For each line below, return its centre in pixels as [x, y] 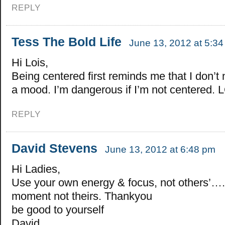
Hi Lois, [30, 62]
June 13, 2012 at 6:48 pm [160, 149]
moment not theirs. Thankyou [82, 196]
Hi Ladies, [36, 169]
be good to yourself [58, 209]
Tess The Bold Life [67, 41]
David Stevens [54, 148]
